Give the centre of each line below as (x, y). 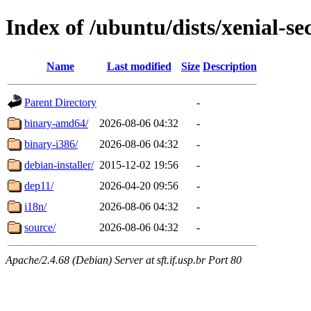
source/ (40, 227)
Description (230, 66)
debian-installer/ (59, 165)
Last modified (139, 66)
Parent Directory (60, 102)
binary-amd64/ (56, 123)
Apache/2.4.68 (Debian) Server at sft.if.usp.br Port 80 (124, 260)
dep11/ (39, 185)
